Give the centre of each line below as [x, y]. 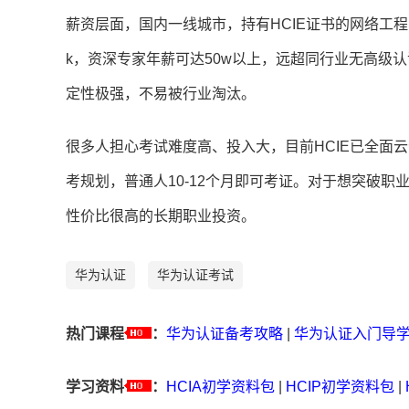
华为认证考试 [195, 275]
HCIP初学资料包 [340, 387]
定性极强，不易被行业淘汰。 [161, 94]
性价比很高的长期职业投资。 [161, 216]
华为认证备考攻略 [225, 334]
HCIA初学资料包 [220, 387]
